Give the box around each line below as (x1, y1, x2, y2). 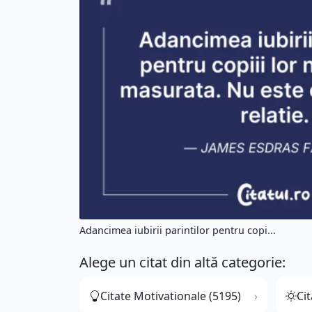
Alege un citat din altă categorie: (79, 253, 286, 272)
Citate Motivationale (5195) (100, 288, 241, 304)
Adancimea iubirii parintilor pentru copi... (79, 224, 276, 237)
